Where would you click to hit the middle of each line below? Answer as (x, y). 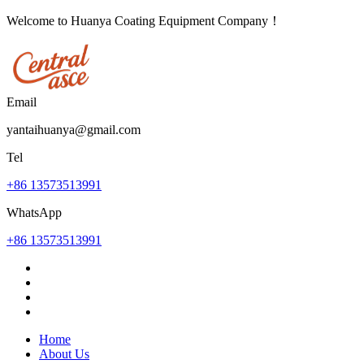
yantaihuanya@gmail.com (74, 130)
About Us (64, 354)
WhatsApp (34, 212)
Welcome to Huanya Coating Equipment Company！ (144, 21)
